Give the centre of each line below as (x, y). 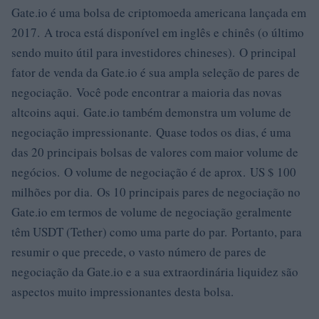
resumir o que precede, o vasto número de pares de (139, 252)
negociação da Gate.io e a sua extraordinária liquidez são (155, 272)
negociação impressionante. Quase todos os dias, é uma (151, 132)
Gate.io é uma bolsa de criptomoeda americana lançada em (159, 12)
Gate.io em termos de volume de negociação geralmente (152, 212)
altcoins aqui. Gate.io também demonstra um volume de (151, 112)
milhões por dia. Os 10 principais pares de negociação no (156, 192)
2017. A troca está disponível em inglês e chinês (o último (158, 32)
